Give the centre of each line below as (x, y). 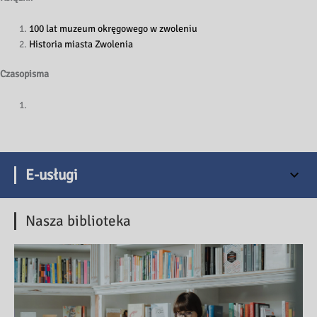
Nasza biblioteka (78, 221)
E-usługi (52, 175)
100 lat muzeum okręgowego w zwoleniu (114, 28)
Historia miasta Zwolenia (81, 44)
